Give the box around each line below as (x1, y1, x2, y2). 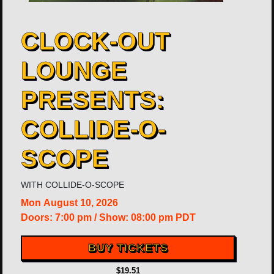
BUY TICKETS (87, 242, 168, 254)
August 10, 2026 (43, 198, 118, 209)
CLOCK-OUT (21, 28, 170, 55)
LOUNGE (21, 57, 127, 84)
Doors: (21, 212, 55, 223)
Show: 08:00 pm (99, 212, 173, 223)
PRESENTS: (21, 86, 165, 114)
